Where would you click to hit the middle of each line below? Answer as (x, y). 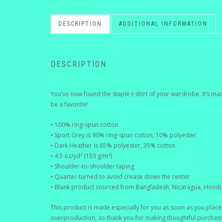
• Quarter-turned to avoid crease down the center (120, 177)
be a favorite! (69, 105)
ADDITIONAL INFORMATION (163, 24)
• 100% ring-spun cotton (84, 125)
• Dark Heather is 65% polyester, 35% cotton (113, 146)
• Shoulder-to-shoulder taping (92, 166)
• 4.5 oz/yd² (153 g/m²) (81, 156)
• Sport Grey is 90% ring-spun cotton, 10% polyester (123, 135)
